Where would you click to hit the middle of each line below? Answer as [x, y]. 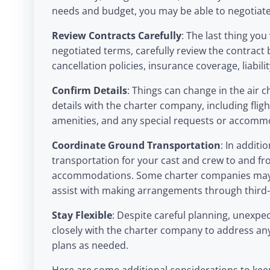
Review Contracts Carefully [117, 36]
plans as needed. [90, 246]
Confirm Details [89, 91]
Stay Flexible [82, 215]
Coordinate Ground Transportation [136, 146]
